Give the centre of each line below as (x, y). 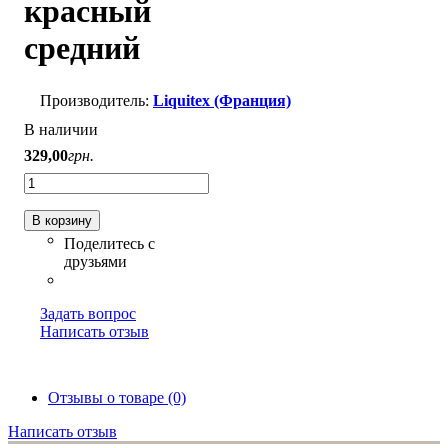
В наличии (61, 129)
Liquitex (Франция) (222, 100)
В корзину (62, 220)
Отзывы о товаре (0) (117, 397)
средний (82, 48)
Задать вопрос (88, 313)
